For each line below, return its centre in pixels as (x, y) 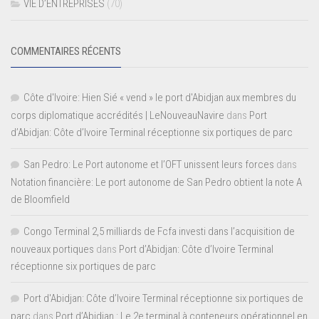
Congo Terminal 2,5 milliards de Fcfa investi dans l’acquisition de (159, 232)
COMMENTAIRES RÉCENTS (66, 52)
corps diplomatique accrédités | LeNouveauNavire (117, 116)
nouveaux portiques (52, 250)
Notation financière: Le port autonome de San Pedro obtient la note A (156, 183)
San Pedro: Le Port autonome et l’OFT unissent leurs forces (149, 165)
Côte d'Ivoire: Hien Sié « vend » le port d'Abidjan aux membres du (160, 98)
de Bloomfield (40, 200)
